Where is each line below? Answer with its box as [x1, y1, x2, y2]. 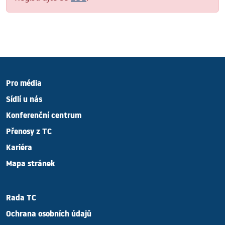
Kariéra [6, 142, 32, 157]
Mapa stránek [6, 158, 55, 173]
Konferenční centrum [6, 109, 81, 125]
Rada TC [6, 192, 36, 207]
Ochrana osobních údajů [6, 208, 91, 223]
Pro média [6, 77, 42, 92]
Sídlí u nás [6, 93, 42, 108]
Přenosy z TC [6, 126, 52, 141]
